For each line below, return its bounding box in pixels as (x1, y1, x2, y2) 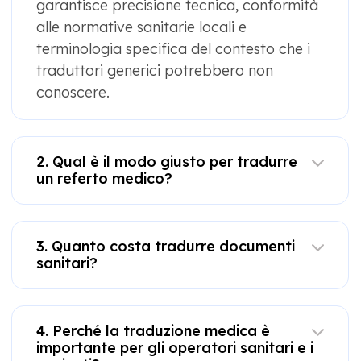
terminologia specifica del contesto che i (36, 39, 310, 59)
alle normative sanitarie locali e (36, 18, 247, 37)
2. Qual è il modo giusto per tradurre (36, 152, 297, 172)
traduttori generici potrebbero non (36, 61, 273, 81)
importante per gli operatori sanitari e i (36, 338, 313, 358)
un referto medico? (36, 169, 172, 189)
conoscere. (36, 83, 110, 102)
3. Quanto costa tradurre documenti (36, 237, 295, 256)
